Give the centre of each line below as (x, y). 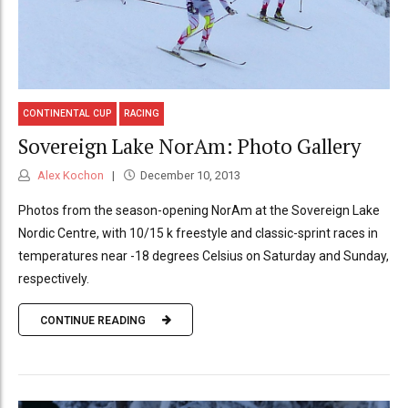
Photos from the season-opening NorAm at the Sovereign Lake (199, 211)
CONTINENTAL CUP (68, 114)
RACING (142, 114)
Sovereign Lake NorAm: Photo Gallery (189, 146)
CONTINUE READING (93, 320)
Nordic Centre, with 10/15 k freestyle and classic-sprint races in (198, 234)
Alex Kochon (69, 176)
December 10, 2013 (190, 176)
